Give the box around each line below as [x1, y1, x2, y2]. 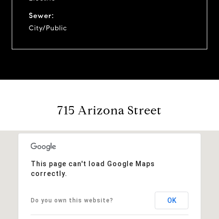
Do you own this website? [30, 197, 113, 204]
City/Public [29, 23, 67, 32]
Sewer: [29, 11, 54, 20]
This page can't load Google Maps [30, 159, 155, 168]
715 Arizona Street [57, 103, 162, 118]
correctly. [30, 169, 67, 177]
